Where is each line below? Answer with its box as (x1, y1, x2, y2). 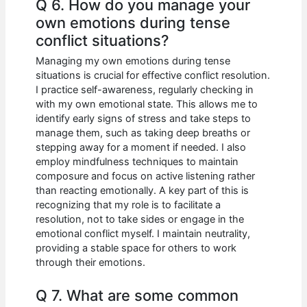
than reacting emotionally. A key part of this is (36, 184, 249, 197)
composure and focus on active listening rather (36, 170, 256, 183)
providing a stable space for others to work (36, 242, 237, 255)
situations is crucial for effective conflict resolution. (36, 69, 271, 82)
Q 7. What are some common (36, 286, 239, 304)
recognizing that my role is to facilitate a (36, 199, 221, 212)
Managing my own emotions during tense (36, 55, 231, 68)
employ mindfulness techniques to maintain (36, 156, 239, 169)
